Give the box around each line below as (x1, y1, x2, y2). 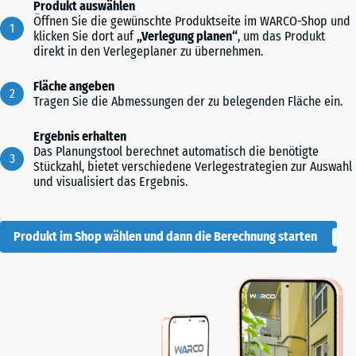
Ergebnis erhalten (33, 129, 126, 145)
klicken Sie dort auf (33, 29, 137, 44)
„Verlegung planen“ (137, 29, 238, 44)
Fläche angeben (33, 79, 114, 95)
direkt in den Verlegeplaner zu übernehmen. (33, 44, 263, 60)
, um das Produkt (238, 29, 325, 44)
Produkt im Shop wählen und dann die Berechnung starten (14, 229, 317, 245)
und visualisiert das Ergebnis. (33, 174, 188, 190)
